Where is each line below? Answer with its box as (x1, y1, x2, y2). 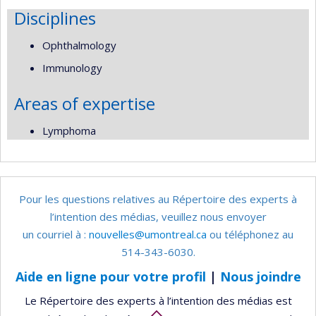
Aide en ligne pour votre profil (15, 267, 206, 285)
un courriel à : (23, 227, 89, 241)
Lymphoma (42, 123, 96, 138)
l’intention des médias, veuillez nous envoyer (49, 209, 267, 224)
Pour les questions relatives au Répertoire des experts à (19, 192, 297, 206)
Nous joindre (219, 267, 301, 285)
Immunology (42, 61, 102, 75)
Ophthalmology (42, 37, 116, 52)
